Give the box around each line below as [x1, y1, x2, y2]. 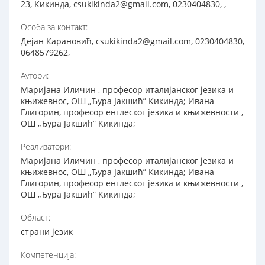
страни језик [21, 226, 73, 238]
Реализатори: [21, 141, 71, 153]
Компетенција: [21, 249, 76, 261]
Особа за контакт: [21, 21, 88, 33]
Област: [21, 212, 50, 224]
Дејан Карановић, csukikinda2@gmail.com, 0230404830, [21, 35, 244, 47]
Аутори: [21, 70, 49, 82]
